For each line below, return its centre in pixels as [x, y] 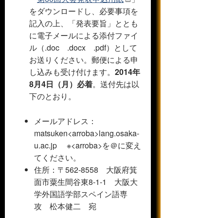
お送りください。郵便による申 [84, 60]
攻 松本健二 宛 [65, 206]
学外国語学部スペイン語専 [81, 194]
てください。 [57, 158]
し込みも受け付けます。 [72, 72]
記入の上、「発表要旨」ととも [84, 23]
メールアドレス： [65, 121]
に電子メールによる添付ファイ [84, 36]
